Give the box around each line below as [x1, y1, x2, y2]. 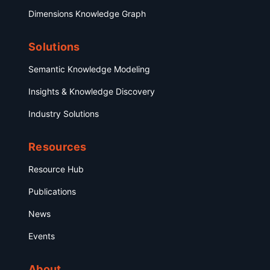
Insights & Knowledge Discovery [28, 86, 155, 96]
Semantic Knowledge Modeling [28, 63, 150, 74]
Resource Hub [28, 163, 84, 174]
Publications [28, 186, 76, 196]
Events [28, 230, 55, 241]
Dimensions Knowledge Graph [28, 8, 146, 19]
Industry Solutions [28, 108, 99, 119]
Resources [28, 140, 87, 153]
